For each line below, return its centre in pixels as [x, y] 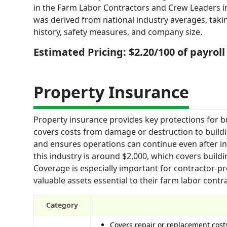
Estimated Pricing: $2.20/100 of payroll [129, 52]
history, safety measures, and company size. [118, 32]
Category [62, 205]
